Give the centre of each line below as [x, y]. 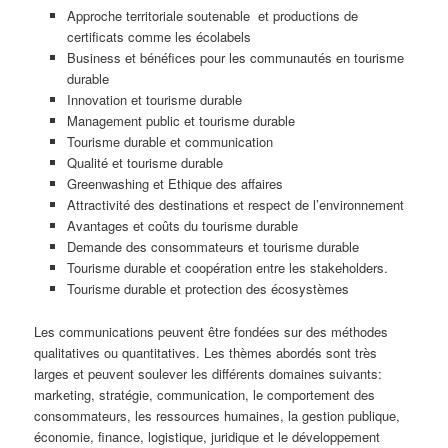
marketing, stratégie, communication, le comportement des [205, 394]
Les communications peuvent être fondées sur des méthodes [211, 331]
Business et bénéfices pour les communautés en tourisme [235, 58]
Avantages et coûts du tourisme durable [182, 226]
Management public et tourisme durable [180, 121]
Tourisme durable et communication [169, 142]
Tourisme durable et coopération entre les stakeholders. [227, 268]
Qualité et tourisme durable [144, 163]
